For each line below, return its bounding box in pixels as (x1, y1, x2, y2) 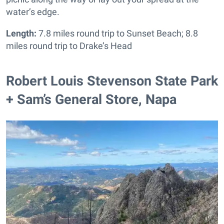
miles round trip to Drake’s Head (6, 40, 132, 51)
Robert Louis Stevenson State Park (6, 73, 218, 89)
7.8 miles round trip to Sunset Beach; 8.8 (38, 27, 198, 38)
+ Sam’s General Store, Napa (6, 91, 176, 108)
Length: (6, 27, 38, 38)
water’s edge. (6, 6, 59, 17)
